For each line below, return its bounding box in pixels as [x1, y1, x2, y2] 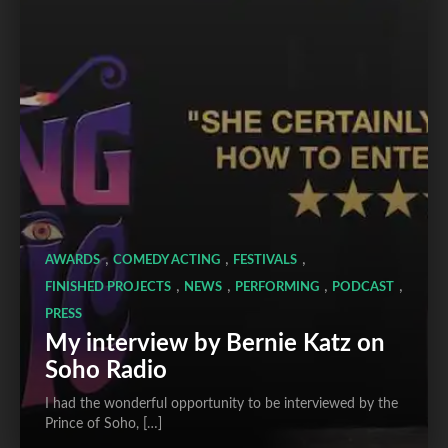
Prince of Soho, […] [45, 417, 162, 432]
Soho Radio [45, 359, 167, 384]
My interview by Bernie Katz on [45, 332, 385, 357]
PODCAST [332, 281, 394, 295]
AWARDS [45, 254, 100, 268]
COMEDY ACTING [113, 254, 220, 268]
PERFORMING [235, 281, 319, 295]
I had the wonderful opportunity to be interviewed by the [45, 397, 398, 412]
